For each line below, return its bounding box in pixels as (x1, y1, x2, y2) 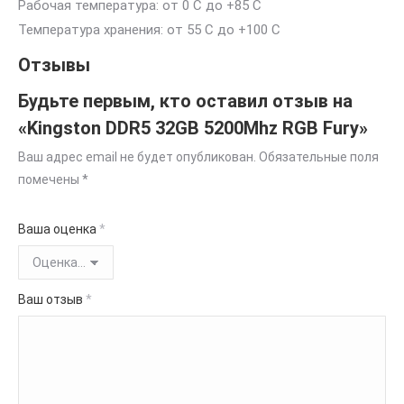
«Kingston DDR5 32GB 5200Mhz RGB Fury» (18, 117, 368, 139)
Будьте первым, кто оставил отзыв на (18, 90, 353, 112)
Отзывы (18, 54, 90, 76)
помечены (18, 172, 82, 187)
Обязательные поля (259, 150, 379, 164)
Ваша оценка (18, 222, 99, 236)
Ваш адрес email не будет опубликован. (18, 150, 256, 164)
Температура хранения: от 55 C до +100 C (18, 22, 280, 38)
